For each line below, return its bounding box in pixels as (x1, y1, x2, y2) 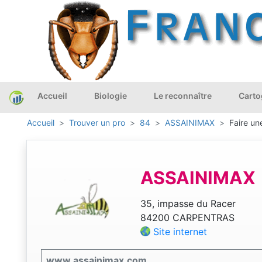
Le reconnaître (154, 91, 212, 101)
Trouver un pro (69, 118, 125, 128)
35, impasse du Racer (140, 198, 236, 210)
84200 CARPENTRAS (140, 212, 235, 224)
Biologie (94, 91, 127, 101)
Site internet (153, 226, 207, 238)
